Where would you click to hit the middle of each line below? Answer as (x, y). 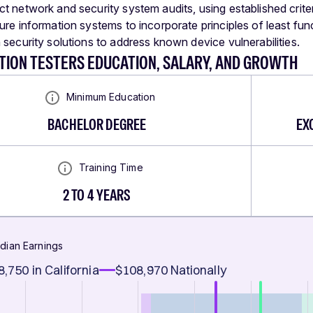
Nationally (198, 270)
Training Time (111, 167)
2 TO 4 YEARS (97, 195)
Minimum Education (111, 96)
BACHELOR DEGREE (97, 125)
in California (65, 270)
